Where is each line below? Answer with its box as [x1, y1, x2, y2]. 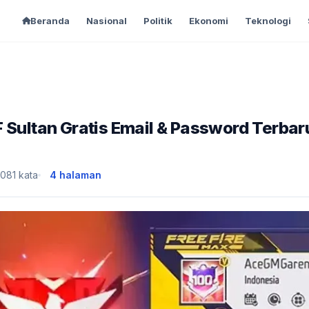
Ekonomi [188, 15, 228, 26]
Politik [143, 15, 172, 26]
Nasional [86, 15, 127, 26]
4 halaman [50, 169, 101, 181]
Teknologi [244, 15, 291, 26]
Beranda [30, 15, 70, 26]
